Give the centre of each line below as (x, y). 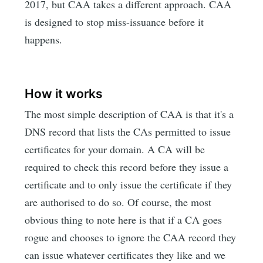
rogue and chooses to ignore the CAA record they (131, 237)
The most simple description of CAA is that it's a (129, 114)
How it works (64, 93)
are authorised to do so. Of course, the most (118, 202)
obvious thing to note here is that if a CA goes (124, 220)
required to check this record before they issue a (127, 167)
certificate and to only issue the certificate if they (129, 185)
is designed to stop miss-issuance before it (114, 22)
